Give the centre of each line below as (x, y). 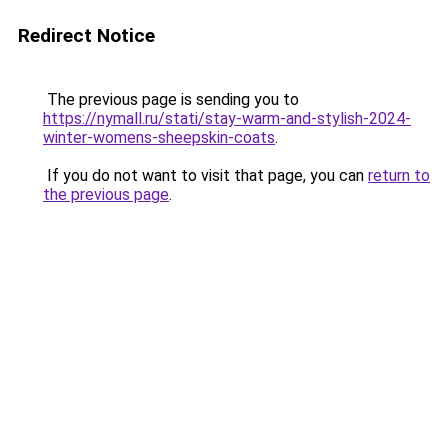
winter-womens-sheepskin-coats (159, 137)
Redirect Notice (86, 35)
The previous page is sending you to (171, 99)
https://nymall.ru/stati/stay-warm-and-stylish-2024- (227, 118)
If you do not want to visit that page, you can (205, 175)
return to (399, 175)
